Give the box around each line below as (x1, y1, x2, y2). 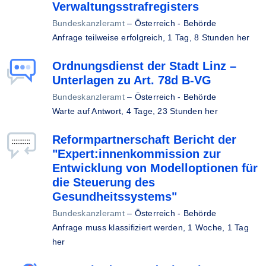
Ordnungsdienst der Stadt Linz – (52, 59, 236, 72)
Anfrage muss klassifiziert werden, (52, 223, 188, 232)
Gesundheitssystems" (52, 190, 177, 203)
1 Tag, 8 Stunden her (167, 33, 250, 42)
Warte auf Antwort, (52, 106, 126, 116)
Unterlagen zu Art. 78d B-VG (52, 74, 211, 87)
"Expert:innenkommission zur (52, 147, 221, 160)
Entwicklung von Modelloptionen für (52, 161, 258, 175)
